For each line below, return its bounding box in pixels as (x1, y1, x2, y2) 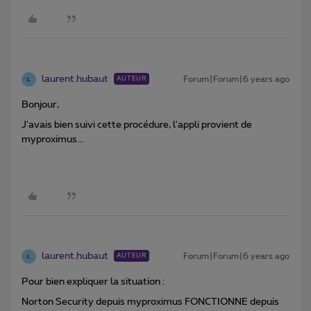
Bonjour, (22, 100, 59, 110)
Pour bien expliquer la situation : (22, 277, 165, 287)
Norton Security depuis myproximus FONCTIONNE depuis (22, 297, 279, 308)
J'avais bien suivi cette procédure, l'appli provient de (22, 120, 252, 131)
